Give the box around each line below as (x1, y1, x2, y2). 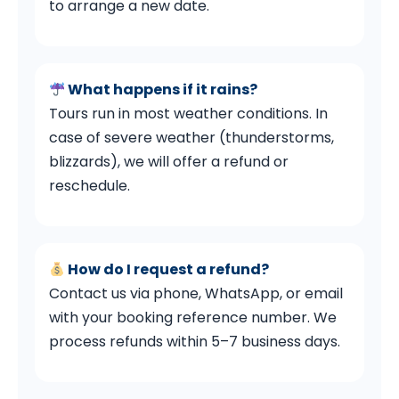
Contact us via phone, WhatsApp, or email (49, 283, 344, 305)
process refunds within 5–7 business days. (49, 331, 341, 353)
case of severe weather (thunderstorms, (49, 127, 335, 149)
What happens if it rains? (65, 79, 258, 101)
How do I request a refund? (65, 259, 270, 281)
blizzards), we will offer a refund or (49, 151, 289, 173)
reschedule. (49, 175, 131, 197)
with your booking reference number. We (49, 307, 338, 329)
